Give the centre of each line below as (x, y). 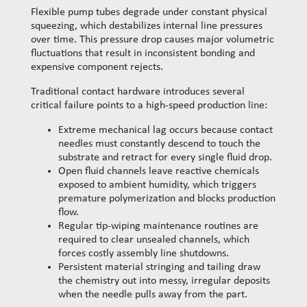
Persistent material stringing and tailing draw (159, 268)
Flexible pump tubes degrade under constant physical (149, 13)
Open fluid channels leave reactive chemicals (159, 172)
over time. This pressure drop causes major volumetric (152, 40)
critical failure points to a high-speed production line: (149, 106)
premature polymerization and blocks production (167, 199)
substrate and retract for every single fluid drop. (165, 158)
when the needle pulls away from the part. (153, 295)
